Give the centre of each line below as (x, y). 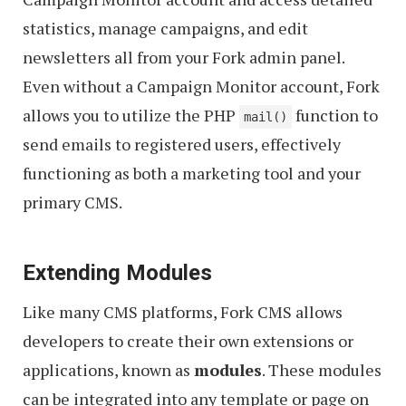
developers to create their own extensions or (188, 340)
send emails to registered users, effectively (182, 144)
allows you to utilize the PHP (131, 115)
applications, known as (108, 369)
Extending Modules (117, 272)
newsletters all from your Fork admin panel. (184, 57)
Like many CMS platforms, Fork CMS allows (183, 311)
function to (335, 115)
